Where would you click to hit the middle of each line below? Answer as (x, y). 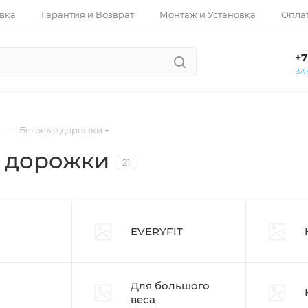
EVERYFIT (157, 231)
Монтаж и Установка (208, 14)
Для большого (170, 286)
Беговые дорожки (61, 130)
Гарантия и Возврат (88, 14)
